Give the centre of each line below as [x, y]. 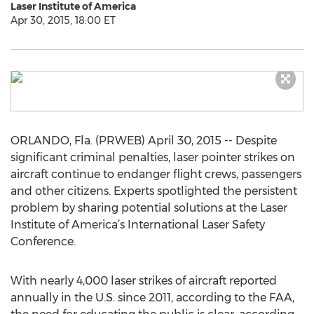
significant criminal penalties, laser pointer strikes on [153, 157]
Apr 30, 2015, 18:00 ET [63, 20]
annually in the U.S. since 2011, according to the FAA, [152, 298]
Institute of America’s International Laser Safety [138, 225]
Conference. [43, 241]
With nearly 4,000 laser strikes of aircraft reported [144, 281]
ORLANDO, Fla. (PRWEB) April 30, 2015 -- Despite [144, 141]
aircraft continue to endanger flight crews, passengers [156, 174]
